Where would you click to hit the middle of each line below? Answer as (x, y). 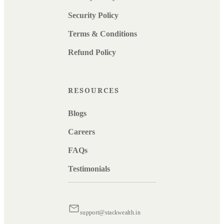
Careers (81, 132)
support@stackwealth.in (110, 213)
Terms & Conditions (102, 34)
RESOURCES (94, 90)
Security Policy (93, 15)
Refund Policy (92, 52)
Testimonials (89, 169)
